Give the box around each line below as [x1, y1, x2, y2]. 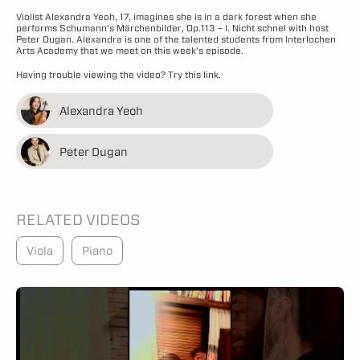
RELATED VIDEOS [16, 211, 141, 229]
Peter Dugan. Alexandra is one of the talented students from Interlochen [16, 33, 336, 45]
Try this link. [168, 68, 221, 80]
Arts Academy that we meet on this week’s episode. [16, 44, 243, 56]
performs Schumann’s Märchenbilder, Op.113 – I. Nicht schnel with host [16, 22, 329, 34]
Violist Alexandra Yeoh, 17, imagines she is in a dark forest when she [16, 10, 317, 22]
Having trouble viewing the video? [16, 68, 168, 80]
